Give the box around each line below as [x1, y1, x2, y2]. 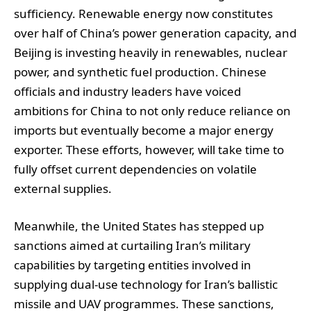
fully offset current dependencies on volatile [14, 160, 257, 177]
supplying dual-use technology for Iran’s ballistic [14, 276, 278, 292]
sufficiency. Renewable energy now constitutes [14, 5, 273, 22]
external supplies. [14, 180, 112, 196]
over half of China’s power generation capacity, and [14, 24, 296, 41]
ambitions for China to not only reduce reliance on [14, 102, 291, 119]
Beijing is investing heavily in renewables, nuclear [14, 44, 287, 60]
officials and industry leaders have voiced [14, 83, 241, 99]
